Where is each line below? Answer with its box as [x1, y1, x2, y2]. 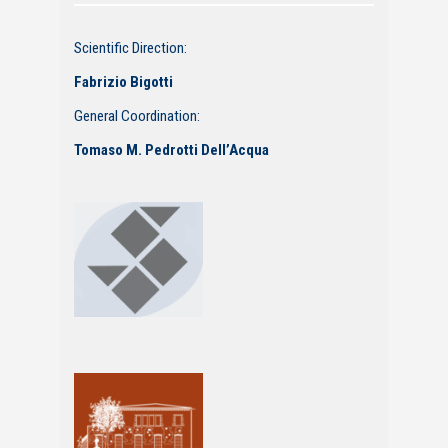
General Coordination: [74, 106, 200, 125]
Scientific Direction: [74, 38, 187, 57]
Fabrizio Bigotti [74, 72, 173, 91]
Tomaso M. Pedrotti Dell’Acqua [74, 140, 269, 159]
